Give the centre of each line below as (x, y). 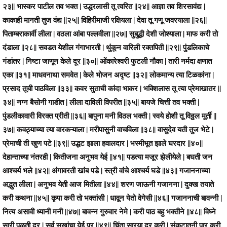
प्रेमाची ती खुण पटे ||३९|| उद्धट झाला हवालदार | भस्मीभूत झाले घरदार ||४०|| (103, 143)
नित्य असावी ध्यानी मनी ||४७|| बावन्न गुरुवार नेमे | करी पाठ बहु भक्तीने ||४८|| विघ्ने (109, 211)
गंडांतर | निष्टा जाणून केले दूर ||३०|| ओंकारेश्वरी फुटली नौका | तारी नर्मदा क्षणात (107, 61)
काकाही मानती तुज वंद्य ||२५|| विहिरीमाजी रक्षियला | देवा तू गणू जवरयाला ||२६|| (105, 20)
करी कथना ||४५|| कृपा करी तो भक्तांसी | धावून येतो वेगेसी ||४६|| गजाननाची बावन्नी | (112, 197)
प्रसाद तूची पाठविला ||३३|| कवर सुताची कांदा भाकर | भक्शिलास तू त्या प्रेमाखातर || (112, 88)
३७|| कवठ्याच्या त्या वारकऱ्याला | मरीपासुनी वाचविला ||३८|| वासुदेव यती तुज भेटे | (108, 129)
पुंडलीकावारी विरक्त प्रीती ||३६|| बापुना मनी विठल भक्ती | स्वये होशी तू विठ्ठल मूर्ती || (109, 115)
